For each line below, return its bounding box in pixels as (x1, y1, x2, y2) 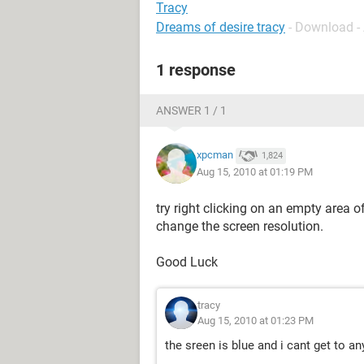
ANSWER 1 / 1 (156, 104, 227, 117)
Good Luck (156, 254, 218, 270)
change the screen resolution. (156, 219, 323, 234)
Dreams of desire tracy (156, 19, 285, 35)
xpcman (197, 149, 233, 162)
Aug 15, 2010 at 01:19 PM (197, 165, 313, 178)
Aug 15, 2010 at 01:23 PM (197, 314, 314, 327)
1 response (156, 60, 236, 80)
